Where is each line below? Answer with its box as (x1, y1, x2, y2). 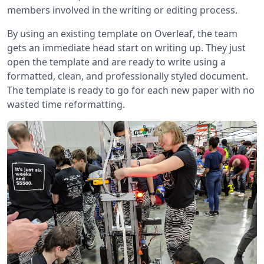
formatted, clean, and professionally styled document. (7, 70, 248, 83)
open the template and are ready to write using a (7, 55, 226, 69)
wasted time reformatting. (7, 98, 125, 111)
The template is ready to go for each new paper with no (7, 84, 255, 97)
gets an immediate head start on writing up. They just (7, 41, 246, 55)
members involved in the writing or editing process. (7, 4, 237, 17)
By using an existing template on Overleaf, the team (7, 27, 237, 41)
